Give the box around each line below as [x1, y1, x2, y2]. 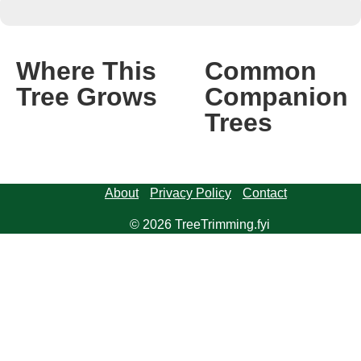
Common [205, 56, 317, 85]
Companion [205, 82, 348, 111]
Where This [16, 56, 156, 85]
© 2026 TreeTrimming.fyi [130, 218, 270, 231]
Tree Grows [16, 82, 157, 111]
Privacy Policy [150, 186, 231, 200]
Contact [243, 186, 287, 200]
